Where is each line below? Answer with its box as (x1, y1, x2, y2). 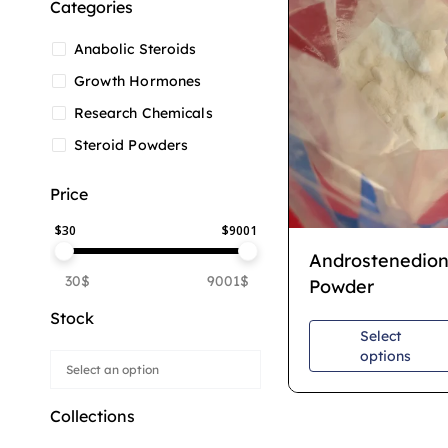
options (359, 347, 411, 366)
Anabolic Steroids (73, 40, 197, 58)
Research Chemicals (73, 104, 213, 122)
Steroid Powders (73, 136, 189, 154)
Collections (50, 406, 135, 426)
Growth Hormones (73, 72, 202, 90)
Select (359, 327, 401, 346)
